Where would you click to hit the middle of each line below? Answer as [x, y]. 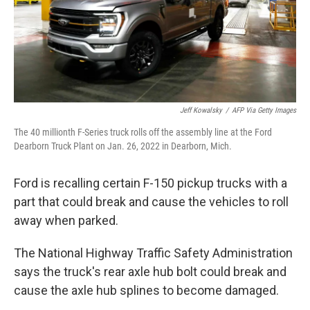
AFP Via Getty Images [264, 110]
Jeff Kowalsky [201, 110]
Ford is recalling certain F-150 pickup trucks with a [151, 183]
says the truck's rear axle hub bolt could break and [150, 272]
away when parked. [66, 220]
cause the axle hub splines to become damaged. [146, 290]
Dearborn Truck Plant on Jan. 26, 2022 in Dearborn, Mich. [123, 146]
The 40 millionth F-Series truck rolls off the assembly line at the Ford [143, 132]
